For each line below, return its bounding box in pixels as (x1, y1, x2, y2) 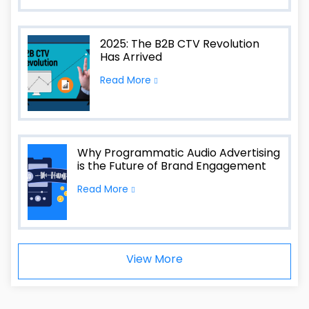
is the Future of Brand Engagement (77, 158, 267, 174)
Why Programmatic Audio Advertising (77, 145, 281, 161)
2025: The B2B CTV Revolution (99, 36, 259, 52)
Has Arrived (99, 49, 162, 65)
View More (126, 251, 183, 267)
